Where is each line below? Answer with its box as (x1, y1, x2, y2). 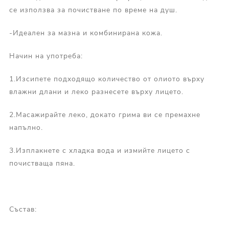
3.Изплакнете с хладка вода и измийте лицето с (9, 146, 190, 156)
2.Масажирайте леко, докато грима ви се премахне (9, 110, 200, 120)
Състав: (9, 204, 37, 215)
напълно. (9, 123, 43, 133)
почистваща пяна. (9, 158, 75, 169)
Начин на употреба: (9, 51, 83, 61)
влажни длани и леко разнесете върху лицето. (9, 87, 184, 97)
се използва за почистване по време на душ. (9, 5, 177, 15)
